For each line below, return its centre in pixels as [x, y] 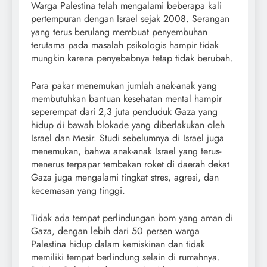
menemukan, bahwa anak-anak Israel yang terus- [126, 151]
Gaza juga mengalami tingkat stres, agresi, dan [125, 178]
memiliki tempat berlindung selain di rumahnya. [125, 257]
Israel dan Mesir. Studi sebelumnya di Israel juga [128, 138]
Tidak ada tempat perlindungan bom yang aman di [132, 218]
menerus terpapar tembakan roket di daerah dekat [130, 164]
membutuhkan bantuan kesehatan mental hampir [126, 99]
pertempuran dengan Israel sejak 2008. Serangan [130, 19]
